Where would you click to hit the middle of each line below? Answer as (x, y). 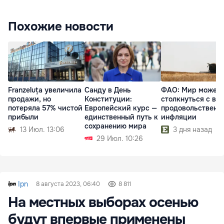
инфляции (179, 117)
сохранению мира (115, 126)
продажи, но (29, 99)
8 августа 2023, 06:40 (68, 184)
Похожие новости (61, 27)
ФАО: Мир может (191, 90)
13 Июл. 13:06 (42, 130)
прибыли (23, 117)
